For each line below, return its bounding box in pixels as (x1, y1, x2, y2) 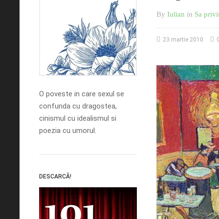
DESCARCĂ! (39, 173, 71, 180)
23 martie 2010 (163, 36, 203, 43)
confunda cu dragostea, (39, 101, 117, 110)
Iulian (167, 10, 185, 18)
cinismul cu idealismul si (39, 113, 116, 123)
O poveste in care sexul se (39, 89, 124, 98)
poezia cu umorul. (39, 126, 96, 135)
